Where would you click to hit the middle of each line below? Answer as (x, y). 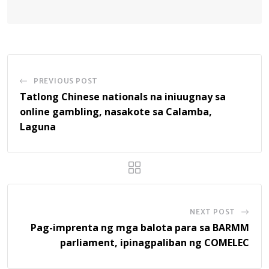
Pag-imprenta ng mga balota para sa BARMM (140, 227)
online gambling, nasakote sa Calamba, (116, 111)
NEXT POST (213, 211)
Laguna (38, 126)
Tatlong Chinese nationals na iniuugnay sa (123, 96)
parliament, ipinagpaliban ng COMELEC (155, 242)
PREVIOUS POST (66, 80)
